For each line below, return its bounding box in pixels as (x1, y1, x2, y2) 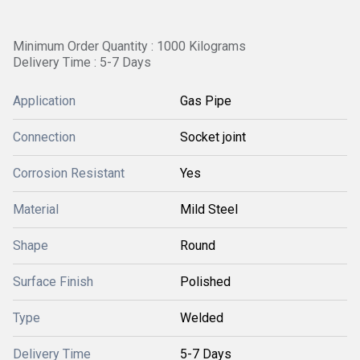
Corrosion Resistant (13, 166, 125, 181)
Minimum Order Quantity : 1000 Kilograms (13, 39, 246, 54)
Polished (180, 274, 231, 289)
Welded (180, 310, 223, 325)
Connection (13, 129, 76, 145)
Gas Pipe (180, 93, 231, 108)
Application (13, 93, 76, 108)
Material (13, 202, 59, 217)
